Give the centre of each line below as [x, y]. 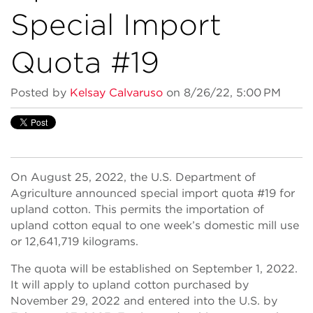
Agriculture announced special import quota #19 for [153, 193]
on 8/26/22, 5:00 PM [222, 93]
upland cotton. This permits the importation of [137, 209]
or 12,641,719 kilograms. [74, 241]
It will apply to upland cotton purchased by [130, 285]
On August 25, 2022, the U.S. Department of [133, 177]
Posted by [38, 93]
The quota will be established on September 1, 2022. [154, 269]
